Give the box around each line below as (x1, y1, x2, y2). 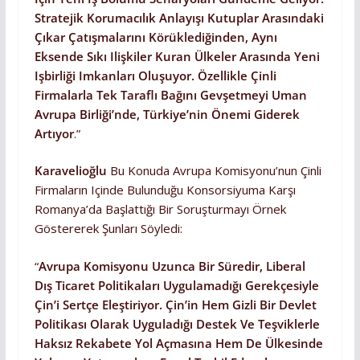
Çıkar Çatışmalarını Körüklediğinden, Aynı (34, 28, 277, 45)
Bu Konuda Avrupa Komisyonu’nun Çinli (106, 162, 321, 179)
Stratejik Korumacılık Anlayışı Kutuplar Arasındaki (34, 9, 324, 26)
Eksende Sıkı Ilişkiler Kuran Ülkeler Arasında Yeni (34, 47, 320, 64)
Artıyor (34, 125, 74, 141)
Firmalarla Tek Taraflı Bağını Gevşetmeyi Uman (34, 86, 307, 103)
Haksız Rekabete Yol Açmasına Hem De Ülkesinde (34, 334, 323, 351)
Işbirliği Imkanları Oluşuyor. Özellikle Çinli (34, 67, 276, 84)
